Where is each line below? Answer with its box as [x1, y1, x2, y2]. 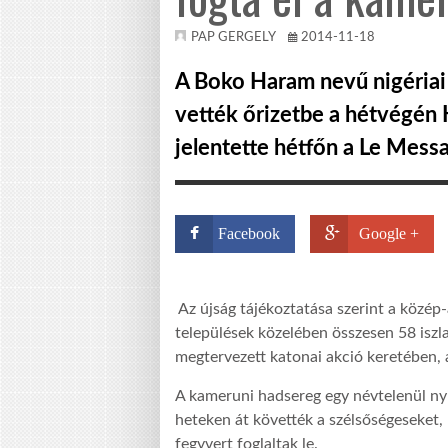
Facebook [218, 225, 280, 242]
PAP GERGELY [191, 31, 276, 44]
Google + [359, 225, 419, 242]
